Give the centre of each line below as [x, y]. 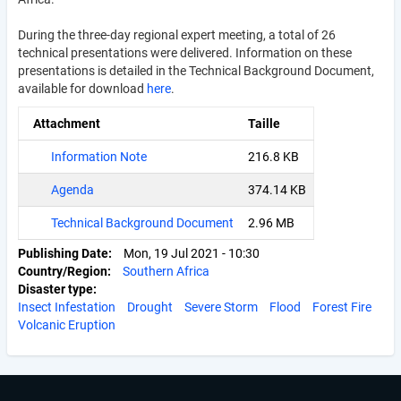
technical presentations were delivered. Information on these [185, 52]
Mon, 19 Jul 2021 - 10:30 [192, 253]
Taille [264, 123]
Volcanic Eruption [67, 324]
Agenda [73, 189]
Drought [150, 307]
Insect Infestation [67, 307]
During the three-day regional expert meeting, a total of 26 [177, 34]
